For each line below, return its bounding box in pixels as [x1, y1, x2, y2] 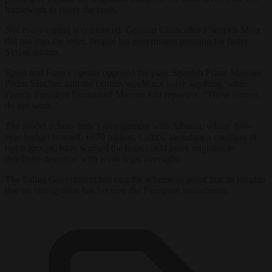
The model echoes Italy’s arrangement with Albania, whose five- [5, 120, 251, 131]
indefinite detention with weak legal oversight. [5, 153, 182, 164]
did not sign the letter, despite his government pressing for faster [5, 35, 248, 46]
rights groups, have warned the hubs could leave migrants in [5, 142, 234, 153]
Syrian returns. [5, 46, 61, 57]
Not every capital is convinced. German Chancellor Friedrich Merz [5, 24, 260, 35]
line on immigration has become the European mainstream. [5, 185, 229, 195]
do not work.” [5, 100, 58, 110]
